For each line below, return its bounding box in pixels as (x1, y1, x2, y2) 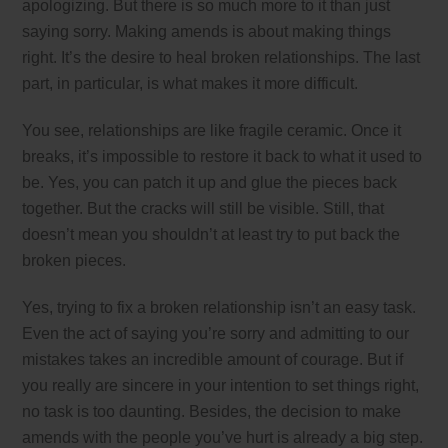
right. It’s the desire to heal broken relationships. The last (22, 49, 421, 67)
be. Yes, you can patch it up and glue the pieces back (22, 173, 398, 191)
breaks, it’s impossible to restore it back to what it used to (22, 147, 423, 165)
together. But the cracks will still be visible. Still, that (22, 199, 385, 217)
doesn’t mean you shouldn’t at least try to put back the (22, 225, 401, 243)
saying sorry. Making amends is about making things (22, 23, 392, 41)
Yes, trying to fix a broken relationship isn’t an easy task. (22, 298, 417, 316)
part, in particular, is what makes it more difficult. (22, 75, 359, 93)
